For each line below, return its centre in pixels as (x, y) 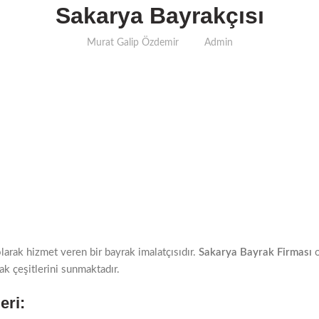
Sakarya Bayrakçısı (159, 16)
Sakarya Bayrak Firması (255, 252)
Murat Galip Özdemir (134, 43)
